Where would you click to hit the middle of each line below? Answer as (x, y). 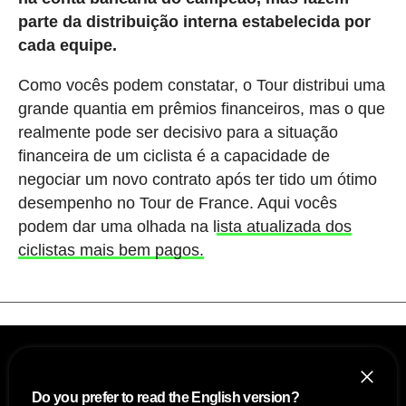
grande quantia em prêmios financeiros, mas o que (201, 109)
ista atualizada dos (284, 227)
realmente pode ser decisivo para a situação (178, 133)
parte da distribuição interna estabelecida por (194, 22)
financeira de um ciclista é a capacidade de (174, 156)
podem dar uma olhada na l (117, 227)
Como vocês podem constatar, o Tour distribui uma (201, 86)
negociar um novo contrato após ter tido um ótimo (197, 180)
